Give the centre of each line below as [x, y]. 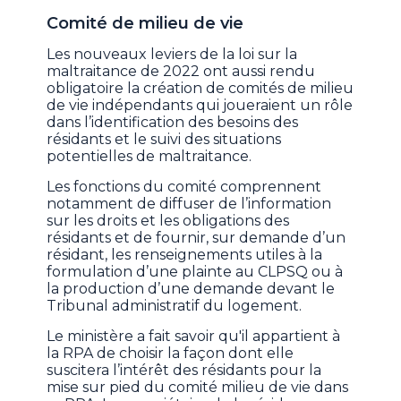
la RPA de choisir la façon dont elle [171, 354]
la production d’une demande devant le [191, 289]
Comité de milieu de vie [148, 24]
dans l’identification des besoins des [173, 123]
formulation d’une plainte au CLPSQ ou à [195, 272]
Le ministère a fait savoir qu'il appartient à [194, 337]
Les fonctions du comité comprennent [184, 187]
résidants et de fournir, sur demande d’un [196, 238]
